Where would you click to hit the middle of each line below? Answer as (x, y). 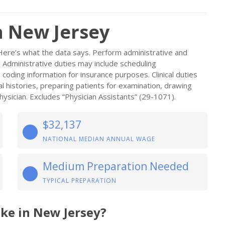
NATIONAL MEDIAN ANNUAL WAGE (99, 139)
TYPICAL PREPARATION (80, 181)
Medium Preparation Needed (116, 166)
